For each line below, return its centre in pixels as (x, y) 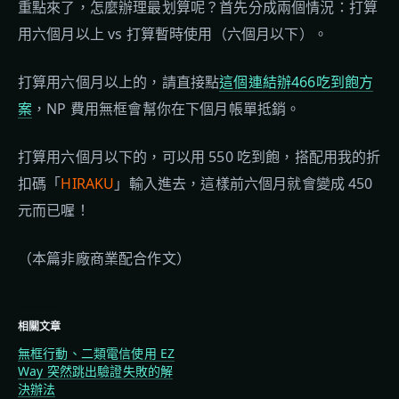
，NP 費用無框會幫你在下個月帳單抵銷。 (167, 109)
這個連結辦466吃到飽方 (297, 82)
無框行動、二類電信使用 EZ (97, 353)
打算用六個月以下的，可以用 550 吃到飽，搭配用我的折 (199, 157)
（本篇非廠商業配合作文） (104, 258)
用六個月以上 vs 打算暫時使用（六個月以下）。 (173, 34)
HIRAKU (88, 183)
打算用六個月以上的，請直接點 (119, 82)
